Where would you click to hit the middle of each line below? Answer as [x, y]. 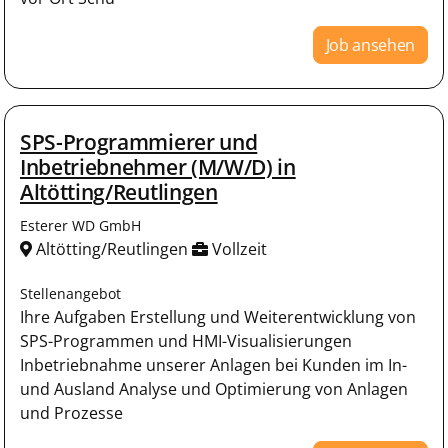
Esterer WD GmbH [80, 225]
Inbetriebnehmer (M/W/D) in [158, 167]
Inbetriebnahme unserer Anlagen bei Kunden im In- [213, 365]
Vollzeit [237, 249]
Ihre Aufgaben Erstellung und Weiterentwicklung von [218, 317]
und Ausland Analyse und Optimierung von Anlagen [214, 389]
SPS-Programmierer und [139, 142]
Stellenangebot [70, 293]
